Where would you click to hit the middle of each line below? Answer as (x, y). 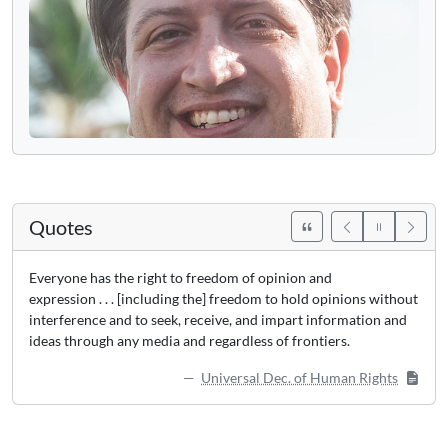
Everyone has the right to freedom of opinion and (180, 277)
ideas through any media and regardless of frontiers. (189, 340)
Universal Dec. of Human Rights (299, 377)
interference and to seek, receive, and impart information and (218, 319)
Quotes (61, 226)
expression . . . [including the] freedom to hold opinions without (223, 298)
